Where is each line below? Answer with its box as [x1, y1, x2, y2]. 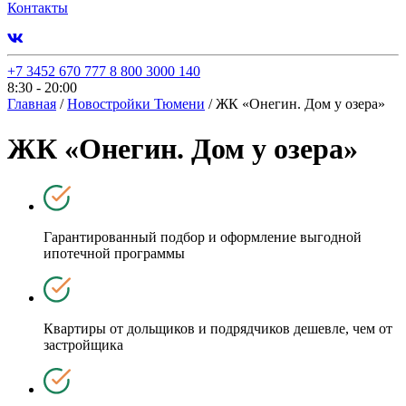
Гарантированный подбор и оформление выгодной [43, 229, 362, 246]
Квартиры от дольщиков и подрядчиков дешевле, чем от [43, 321, 392, 337]
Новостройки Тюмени [67, 96, 205, 112]
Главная [7, 96, 56, 112]
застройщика [43, 337, 123, 353]
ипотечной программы [43, 246, 185, 262]
